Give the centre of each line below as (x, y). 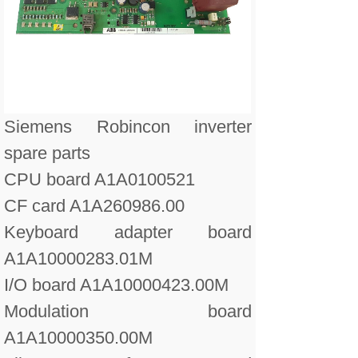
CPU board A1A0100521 (99, 179)
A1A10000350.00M (78, 338)
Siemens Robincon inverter (128, 127)
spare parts (47, 153)
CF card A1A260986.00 (94, 206)
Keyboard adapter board (128, 232)
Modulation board (128, 311)
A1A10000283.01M (78, 259)
